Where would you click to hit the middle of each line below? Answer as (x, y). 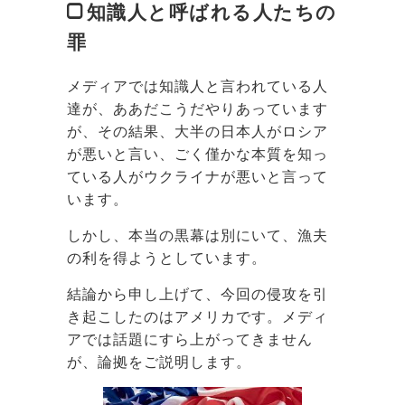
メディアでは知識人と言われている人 (198, 86)
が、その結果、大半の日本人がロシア (198, 131)
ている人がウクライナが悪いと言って (198, 176)
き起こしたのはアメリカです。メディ (198, 316)
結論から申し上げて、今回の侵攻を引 (198, 294)
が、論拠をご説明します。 (159, 362)
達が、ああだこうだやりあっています (198, 108)
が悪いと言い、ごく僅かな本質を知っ (198, 154)
